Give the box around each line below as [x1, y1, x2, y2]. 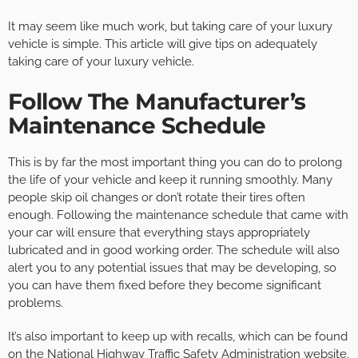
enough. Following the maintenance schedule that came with [8, 208, 348, 223]
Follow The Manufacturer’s [8, 88, 306, 116]
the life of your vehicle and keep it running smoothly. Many [8, 173, 332, 188]
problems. [8, 296, 63, 311]
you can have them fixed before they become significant [8, 278, 321, 293]
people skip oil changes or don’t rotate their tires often [8, 190, 305, 205]
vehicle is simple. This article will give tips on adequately [8, 37, 317, 52]
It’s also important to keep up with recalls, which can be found [8, 329, 348, 344]
